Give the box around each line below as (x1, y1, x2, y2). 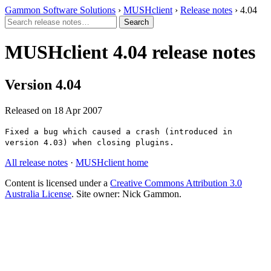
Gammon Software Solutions (5, 5, 116, 15)
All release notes (5, 157, 68, 168)
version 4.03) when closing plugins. (5, 137, 174, 147)
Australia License (5, 188, 71, 199)
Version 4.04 (5, 76, 81, 93)
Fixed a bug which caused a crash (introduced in (5, 126, 232, 136)
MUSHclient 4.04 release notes (5, 41, 255, 64)
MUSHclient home (76, 157, 148, 168)
